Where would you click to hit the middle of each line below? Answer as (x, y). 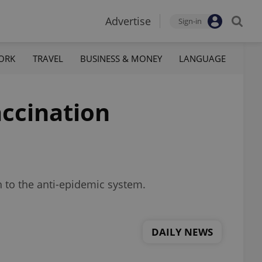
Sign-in (190, 21)
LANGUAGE (202, 58)
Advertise (128, 21)
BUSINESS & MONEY (121, 58)
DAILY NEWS (182, 232)
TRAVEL (48, 58)
